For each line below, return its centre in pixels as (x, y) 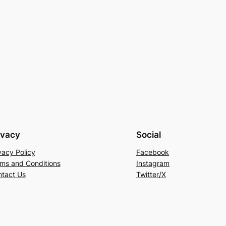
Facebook (153, 152)
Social (149, 134)
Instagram (153, 163)
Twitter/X (151, 174)
